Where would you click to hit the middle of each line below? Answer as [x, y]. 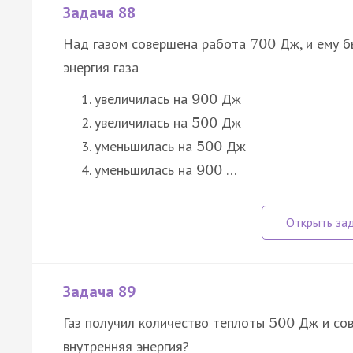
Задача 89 [99, 292]
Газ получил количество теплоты [166, 323]
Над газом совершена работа [156, 44]
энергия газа [101, 68]
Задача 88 [99, 13]
